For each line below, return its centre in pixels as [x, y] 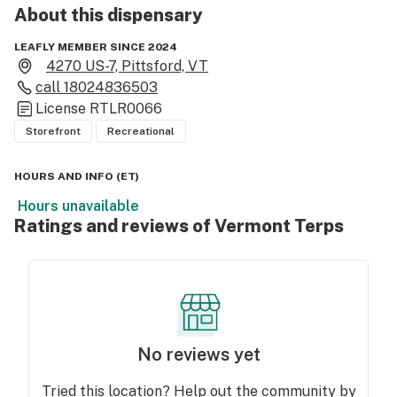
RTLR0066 [126, 109]
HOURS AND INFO [64, 176]
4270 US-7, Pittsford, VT [127, 66]
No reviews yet [198, 354]
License [62, 109]
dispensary [155, 15]
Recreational [141, 131]
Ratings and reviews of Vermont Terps [179, 226]
